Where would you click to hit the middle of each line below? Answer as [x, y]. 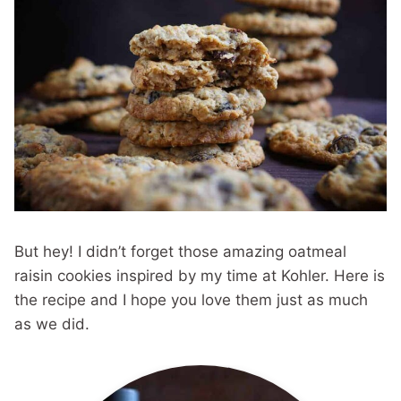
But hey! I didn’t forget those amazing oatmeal [180, 252]
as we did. [52, 324]
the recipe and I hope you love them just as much [191, 300]
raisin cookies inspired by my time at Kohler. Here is [200, 276]
